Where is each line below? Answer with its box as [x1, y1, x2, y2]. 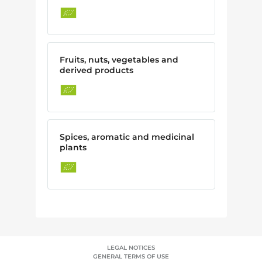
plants [59, 142, 87, 153]
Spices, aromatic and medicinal [59, 131, 194, 142]
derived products [59, 64, 133, 75]
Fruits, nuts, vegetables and [59, 54, 178, 65]
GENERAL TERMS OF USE [93, 253, 169, 260]
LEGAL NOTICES [107, 244, 155, 251]
